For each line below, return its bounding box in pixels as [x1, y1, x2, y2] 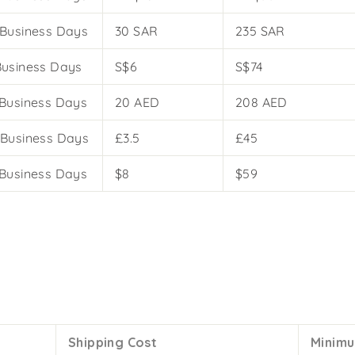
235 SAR [235, 23, 285, 40]
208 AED [235, 94, 288, 111]
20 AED [115, 94, 160, 111]
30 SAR [115, 23, 158, 40]
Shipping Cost [68, 334, 158, 351]
